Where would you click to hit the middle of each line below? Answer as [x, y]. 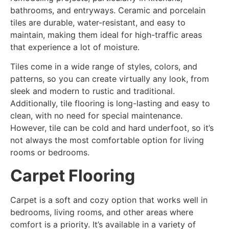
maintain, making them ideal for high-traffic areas [106, 35]
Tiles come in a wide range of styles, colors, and [104, 67]
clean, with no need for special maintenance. [96, 116]
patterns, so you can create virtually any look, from [110, 79]
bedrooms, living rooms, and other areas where [102, 212]
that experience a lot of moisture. [75, 47]
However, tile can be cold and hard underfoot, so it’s [112, 128]
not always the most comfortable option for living [107, 140]
